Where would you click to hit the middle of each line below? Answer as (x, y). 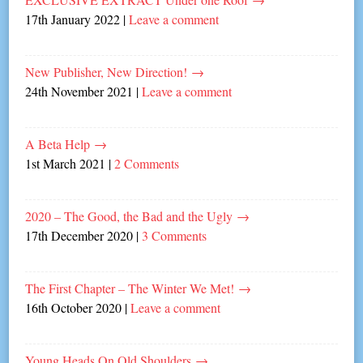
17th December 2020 (79, 235)
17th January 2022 (73, 19)
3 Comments (175, 235)
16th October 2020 (74, 307)
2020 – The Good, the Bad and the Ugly (131, 216)
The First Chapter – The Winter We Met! (132, 288)
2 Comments (147, 163)
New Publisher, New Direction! (109, 71)
